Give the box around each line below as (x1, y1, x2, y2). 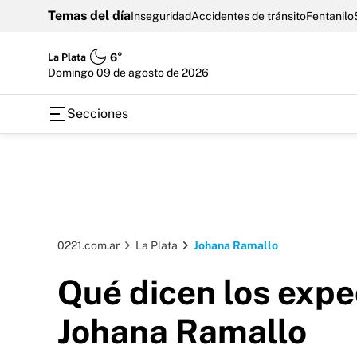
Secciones (67, 106, 128, 121)
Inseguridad (131, 10, 191, 22)
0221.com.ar (57, 239, 120, 252)
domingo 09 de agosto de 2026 (56, 65, 209, 79)
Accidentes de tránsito (191, 10, 306, 22)
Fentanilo (306, 10, 354, 22)
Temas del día (48, 8, 131, 23)
